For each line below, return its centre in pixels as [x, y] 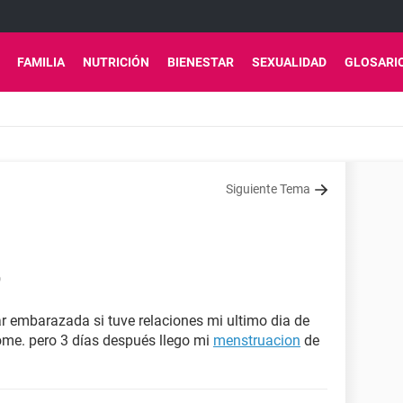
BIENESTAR [201, 62]
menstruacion [257, 340]
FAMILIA [41, 62]
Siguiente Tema [268, 189]
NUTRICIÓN [116, 62]
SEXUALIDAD [289, 62]
